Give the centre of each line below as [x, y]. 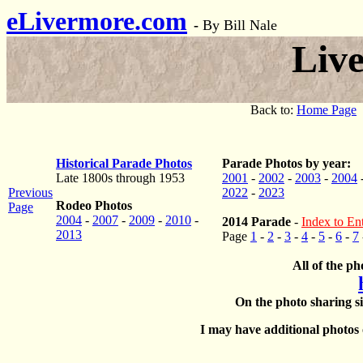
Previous [30, 192]
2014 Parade [256, 222]
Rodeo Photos [94, 205]
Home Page [327, 110]
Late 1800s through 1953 [120, 178]
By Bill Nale [240, 25]
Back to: [273, 110]
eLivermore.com [97, 21]
